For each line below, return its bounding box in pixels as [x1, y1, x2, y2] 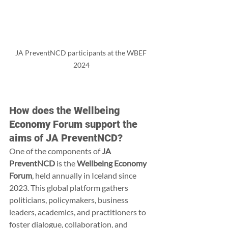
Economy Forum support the [9, 118, 140, 130]
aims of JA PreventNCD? [9, 131, 123, 144]
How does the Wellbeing [9, 104, 123, 117]
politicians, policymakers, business [9, 194, 130, 205]
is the [55, 158, 77, 168]
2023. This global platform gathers [9, 182, 130, 192]
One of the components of [9, 146, 102, 156]
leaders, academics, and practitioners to [9, 207, 148, 217]
